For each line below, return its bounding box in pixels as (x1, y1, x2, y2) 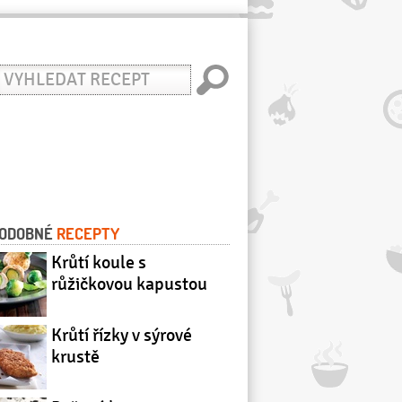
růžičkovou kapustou (51, 273, 207, 295)
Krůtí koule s (51, 251, 146, 274)
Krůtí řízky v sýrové (51, 324, 192, 346)
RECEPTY (57, 223, 119, 243)
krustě (51, 345, 100, 368)
